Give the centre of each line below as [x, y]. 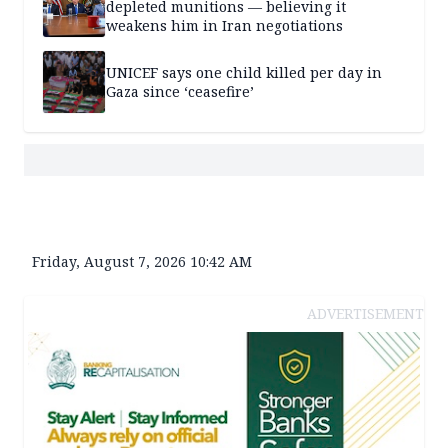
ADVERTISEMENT [365, 314]
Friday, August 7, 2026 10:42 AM [142, 262]
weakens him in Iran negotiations [224, 25]
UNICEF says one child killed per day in [244, 73]
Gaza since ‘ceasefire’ [180, 92]
